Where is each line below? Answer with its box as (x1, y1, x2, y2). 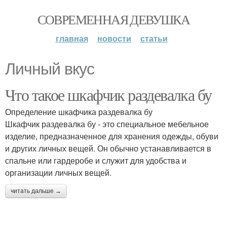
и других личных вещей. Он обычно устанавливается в (5, 142, 211, 154)
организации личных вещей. (5, 167, 111, 178)
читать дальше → (11, 187, 61, 195)
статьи (140, 32, 168, 44)
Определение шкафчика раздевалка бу (5, 106, 153, 118)
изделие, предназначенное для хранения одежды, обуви (5, 130, 218, 142)
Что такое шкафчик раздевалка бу (5, 84, 212, 105)
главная (55, 32, 88, 44)
